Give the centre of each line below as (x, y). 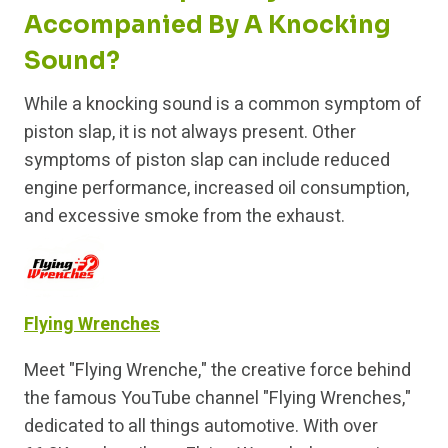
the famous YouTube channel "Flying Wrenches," (217, 399)
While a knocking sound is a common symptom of (223, 105)
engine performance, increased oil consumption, (216, 189)
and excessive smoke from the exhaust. (184, 217)
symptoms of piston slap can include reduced (207, 161)
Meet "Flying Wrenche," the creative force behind (217, 371)
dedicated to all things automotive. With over (201, 427)
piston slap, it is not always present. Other (190, 133)
